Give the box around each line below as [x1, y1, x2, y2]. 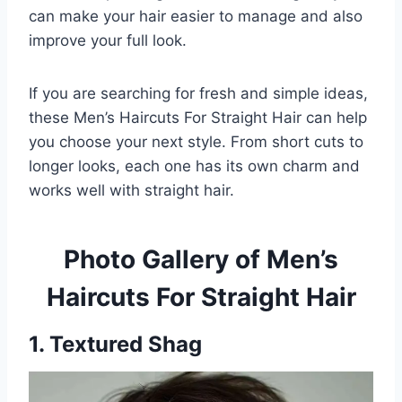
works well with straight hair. [29, 180, 234, 199]
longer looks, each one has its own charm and [29, 156, 360, 175]
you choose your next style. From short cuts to [29, 132, 363, 151]
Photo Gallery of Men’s [64, 243, 338, 275]
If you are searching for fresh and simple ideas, [29, 83, 368, 102]
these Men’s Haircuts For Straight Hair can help [29, 108, 367, 127]
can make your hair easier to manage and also [29, 6, 363, 25]
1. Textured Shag [29, 330, 202, 357]
